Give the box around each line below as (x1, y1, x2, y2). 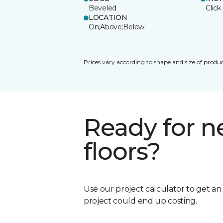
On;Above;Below (89, 22, 145, 31)
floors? (84, 136, 161, 166)
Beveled (89, 3, 117, 12)
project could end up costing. (84, 196, 197, 206)
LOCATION (89, 12, 127, 22)
